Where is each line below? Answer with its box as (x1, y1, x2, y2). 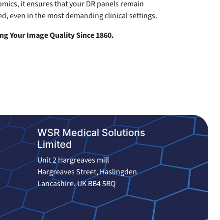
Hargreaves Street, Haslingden (37, 166, 138, 177)
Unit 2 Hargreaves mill (37, 155, 110, 165)
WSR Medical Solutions (37, 127, 145, 138)
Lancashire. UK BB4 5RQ (37, 178, 116, 189)
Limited (37, 138, 72, 150)
